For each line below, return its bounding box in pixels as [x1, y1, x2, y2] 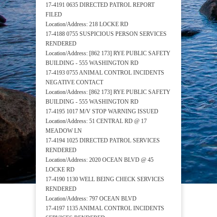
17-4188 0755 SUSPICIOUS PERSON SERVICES [46, 31, 167, 38]
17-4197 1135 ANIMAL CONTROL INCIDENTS [46, 205, 164, 212]
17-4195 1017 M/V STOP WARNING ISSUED [46, 108, 158, 115]
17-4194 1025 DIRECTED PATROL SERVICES [46, 137, 160, 144]
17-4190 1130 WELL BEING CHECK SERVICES [46, 176, 164, 183]
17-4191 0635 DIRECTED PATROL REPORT [46, 1, 155, 9]
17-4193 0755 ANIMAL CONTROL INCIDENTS [46, 69, 164, 77]
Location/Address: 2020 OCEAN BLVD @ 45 [46, 156, 154, 164]
